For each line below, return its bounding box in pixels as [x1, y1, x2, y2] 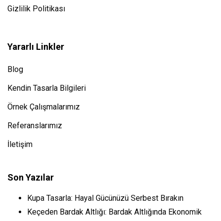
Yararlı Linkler [7, 41, 64, 52]
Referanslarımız [7, 121, 62, 131]
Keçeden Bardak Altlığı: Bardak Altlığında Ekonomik [27, 207, 202, 217]
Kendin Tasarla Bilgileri [7, 83, 86, 93]
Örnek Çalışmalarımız [7, 102, 80, 112]
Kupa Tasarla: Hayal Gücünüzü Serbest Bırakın [27, 193, 184, 203]
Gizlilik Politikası [7, 4, 65, 14]
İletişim [7, 140, 33, 149]
